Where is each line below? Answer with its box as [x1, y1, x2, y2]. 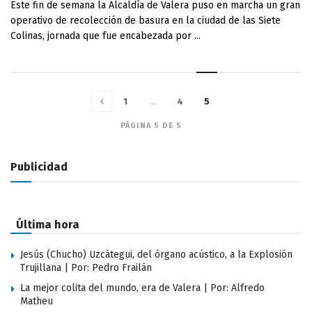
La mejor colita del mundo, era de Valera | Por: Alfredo [20, 282, 265, 294]
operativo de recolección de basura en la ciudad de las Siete [10, 15, 281, 26]
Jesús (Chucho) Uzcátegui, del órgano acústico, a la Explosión [20, 249, 292, 260]
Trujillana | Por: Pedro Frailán [20, 262, 152, 274]
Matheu [20, 295, 53, 307]
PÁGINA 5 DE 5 [120, 121, 182, 130]
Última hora [16, 218, 79, 231]
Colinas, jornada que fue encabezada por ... [10, 30, 201, 42]
